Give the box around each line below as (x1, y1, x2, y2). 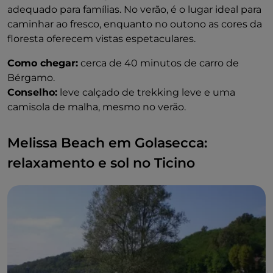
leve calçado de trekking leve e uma (57, 87, 235, 99)
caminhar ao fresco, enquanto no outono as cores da (7, 18, 262, 30)
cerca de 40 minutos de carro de (78, 57, 239, 69)
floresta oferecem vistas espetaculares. (7, 33, 196, 45)
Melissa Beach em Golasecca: (7, 135, 207, 152)
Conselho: (7, 87, 57, 99)
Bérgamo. (7, 72, 55, 84)
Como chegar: (7, 57, 78, 69)
